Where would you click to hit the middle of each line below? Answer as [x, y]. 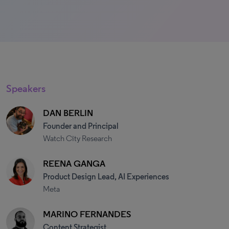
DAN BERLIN [68, 113]
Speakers [26, 88]
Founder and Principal [81, 126]
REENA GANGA [74, 164]
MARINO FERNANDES [87, 214]
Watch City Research [77, 138]
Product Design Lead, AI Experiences [106, 177]
